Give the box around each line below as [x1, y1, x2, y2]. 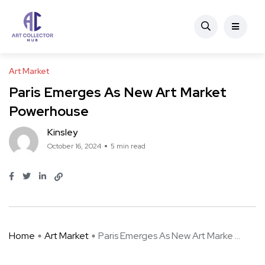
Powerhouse [9, 102, 89, 120]
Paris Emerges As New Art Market [9, 83, 227, 101]
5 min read [111, 141, 146, 151]
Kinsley [47, 126, 77, 138]
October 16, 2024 [47, 141, 101, 151]
